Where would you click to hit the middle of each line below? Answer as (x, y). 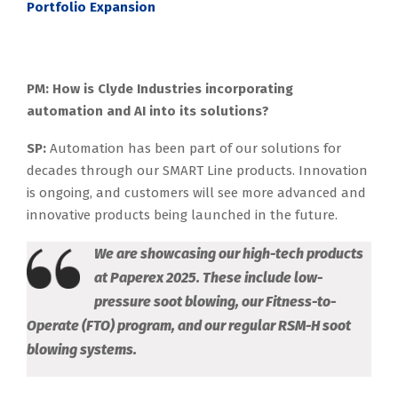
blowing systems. (82, 350)
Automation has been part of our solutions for (194, 149)
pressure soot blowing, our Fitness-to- (215, 302)
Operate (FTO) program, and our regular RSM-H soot (189, 326)
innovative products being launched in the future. (182, 215)
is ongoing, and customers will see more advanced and (196, 193)
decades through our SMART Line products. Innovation (197, 171)
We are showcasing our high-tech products (229, 254)
